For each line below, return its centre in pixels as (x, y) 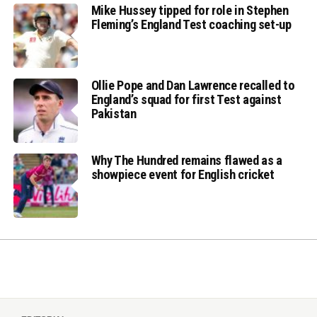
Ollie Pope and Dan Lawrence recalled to (193, 85)
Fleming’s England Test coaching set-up (191, 24)
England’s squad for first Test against (186, 99)
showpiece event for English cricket (183, 175)
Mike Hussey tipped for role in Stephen (190, 10)
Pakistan (114, 113)
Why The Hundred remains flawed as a (186, 161)
